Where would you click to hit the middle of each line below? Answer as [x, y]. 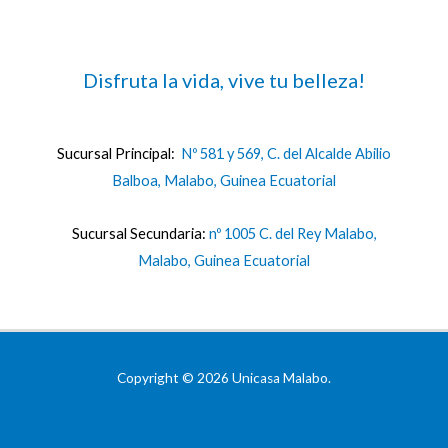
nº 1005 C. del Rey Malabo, [292, 233]
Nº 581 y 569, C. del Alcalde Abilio [286, 153]
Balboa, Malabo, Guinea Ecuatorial [224, 180]
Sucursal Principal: [119, 153]
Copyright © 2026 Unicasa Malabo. [224, 377]
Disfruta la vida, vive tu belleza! [224, 80]
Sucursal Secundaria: [140, 233]
